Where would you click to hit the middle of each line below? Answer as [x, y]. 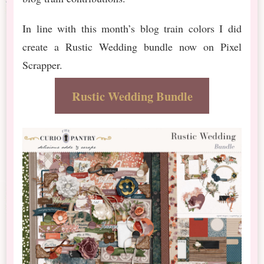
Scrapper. [43, 65]
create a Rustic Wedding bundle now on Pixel [132, 46]
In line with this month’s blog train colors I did [132, 28]
